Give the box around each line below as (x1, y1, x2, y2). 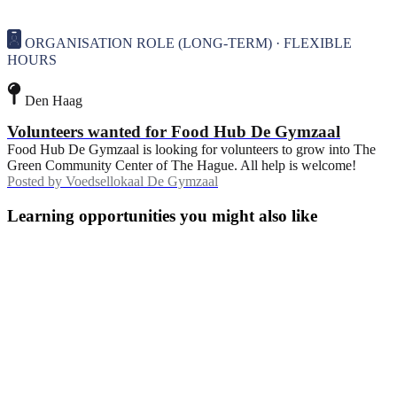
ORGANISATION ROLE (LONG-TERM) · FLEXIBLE (25, 35, 352, 51)
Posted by (7, 174, 62, 190)
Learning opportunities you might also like (7, 206, 317, 225)
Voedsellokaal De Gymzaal (66, 174, 218, 190)
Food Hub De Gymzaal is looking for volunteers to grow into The (7, 142, 376, 158)
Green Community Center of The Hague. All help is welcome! (7, 158, 356, 174)
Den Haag (25, 92, 82, 108)
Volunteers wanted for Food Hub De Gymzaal (7, 122, 340, 142)
